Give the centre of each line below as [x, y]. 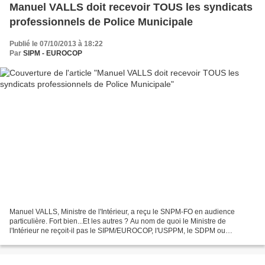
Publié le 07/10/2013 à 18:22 [56, 44]
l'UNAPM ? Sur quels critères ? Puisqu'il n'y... [81, 240]
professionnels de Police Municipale [101, 22]
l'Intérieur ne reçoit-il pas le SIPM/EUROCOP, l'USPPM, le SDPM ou [117, 230]
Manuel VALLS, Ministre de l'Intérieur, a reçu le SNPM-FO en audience [122, 211]
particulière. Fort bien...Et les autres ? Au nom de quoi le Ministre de [118, 221]
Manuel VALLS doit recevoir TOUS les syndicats [131, 7]
